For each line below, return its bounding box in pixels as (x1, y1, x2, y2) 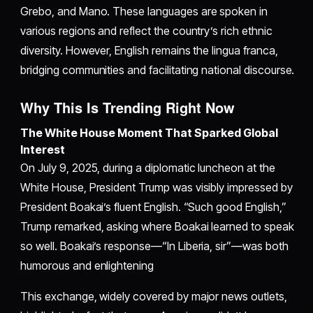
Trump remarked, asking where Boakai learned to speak (20, 219, 294, 234)
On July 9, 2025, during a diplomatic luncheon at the (20, 161, 275, 175)
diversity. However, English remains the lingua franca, (20, 43, 278, 58)
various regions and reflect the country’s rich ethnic (20, 24, 272, 38)
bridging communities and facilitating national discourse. (20, 63, 295, 78)
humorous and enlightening (20, 259, 154, 273)
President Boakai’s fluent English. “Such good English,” (20, 200, 286, 214)
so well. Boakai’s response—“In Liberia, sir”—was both (20, 239, 289, 254)
